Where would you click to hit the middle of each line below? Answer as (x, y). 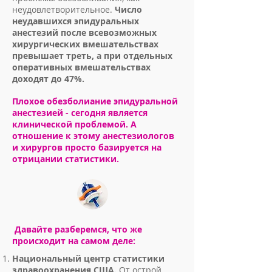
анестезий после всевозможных (84, 32)
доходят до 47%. (48, 79)
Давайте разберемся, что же (77, 229)
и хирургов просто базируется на (87, 147)
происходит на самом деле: (74, 241)
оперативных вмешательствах (81, 67)
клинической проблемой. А (74, 124)
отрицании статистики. (67, 159)
